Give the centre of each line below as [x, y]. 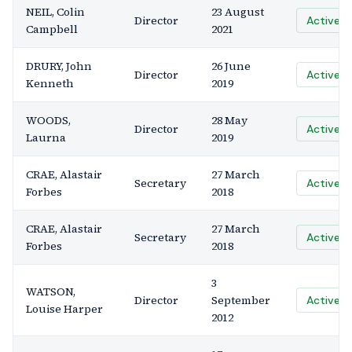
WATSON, [51, 291]
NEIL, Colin [55, 12]
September [241, 300]
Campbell [52, 29]
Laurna [46, 137]
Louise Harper [64, 309]
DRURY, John [59, 66]
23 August [238, 12]
